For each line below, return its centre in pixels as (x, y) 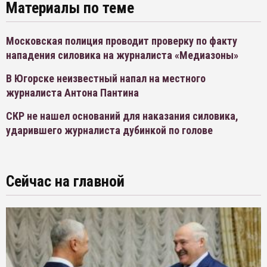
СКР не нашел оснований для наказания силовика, (122, 116)
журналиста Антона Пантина (72, 93)
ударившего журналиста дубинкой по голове (109, 130)
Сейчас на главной (65, 181)
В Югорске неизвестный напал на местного (106, 78)
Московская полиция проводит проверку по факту (122, 41)
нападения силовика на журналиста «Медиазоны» (122, 55)
